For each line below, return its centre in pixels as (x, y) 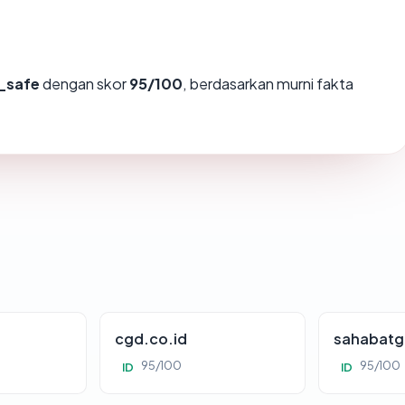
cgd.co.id (151, 339)
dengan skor (85, 84)
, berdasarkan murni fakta (268, 84)
